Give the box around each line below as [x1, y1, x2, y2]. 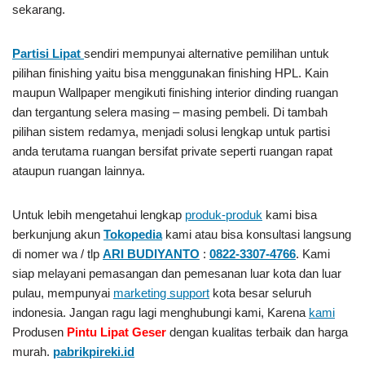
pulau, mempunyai [12, 286, 113, 300]
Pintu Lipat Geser [67, 325, 166, 339]
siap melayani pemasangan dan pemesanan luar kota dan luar [12, 266, 341, 280]
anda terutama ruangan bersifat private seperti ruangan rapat [12, 144, 332, 158]
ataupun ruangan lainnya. [12, 164, 145, 178]
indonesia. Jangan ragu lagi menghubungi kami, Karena [12, 306, 309, 319]
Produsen [12, 325, 67, 339]
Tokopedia [103, 227, 162, 241]
